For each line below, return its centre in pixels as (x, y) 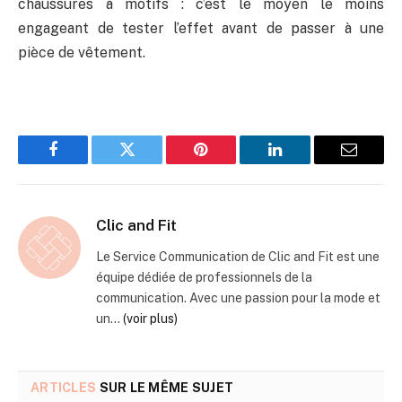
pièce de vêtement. (82, 52)
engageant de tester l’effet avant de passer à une (201, 28)
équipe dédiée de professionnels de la (204, 278)
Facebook (83, 163)
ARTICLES (64, 388)
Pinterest (228, 163)
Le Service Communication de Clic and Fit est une (238, 257)
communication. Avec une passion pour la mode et (238, 298)
